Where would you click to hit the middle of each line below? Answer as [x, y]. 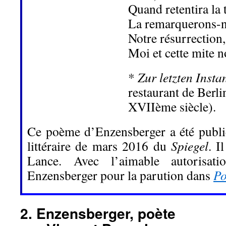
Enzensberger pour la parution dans [120, 175]
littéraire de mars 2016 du [99, 146]
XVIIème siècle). [172, 106]
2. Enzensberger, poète [98, 213]
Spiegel [190, 146]
